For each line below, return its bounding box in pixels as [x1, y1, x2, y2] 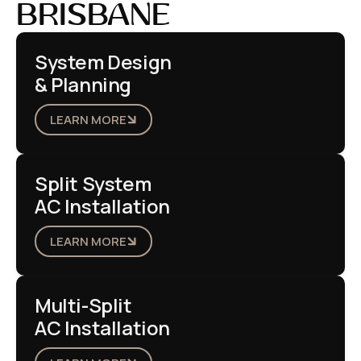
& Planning [35, 71, 131, 98]
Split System [35, 170, 151, 197]
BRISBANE [16, 2, 171, 32]
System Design [35, 48, 172, 76]
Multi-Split [35, 292, 132, 319]
